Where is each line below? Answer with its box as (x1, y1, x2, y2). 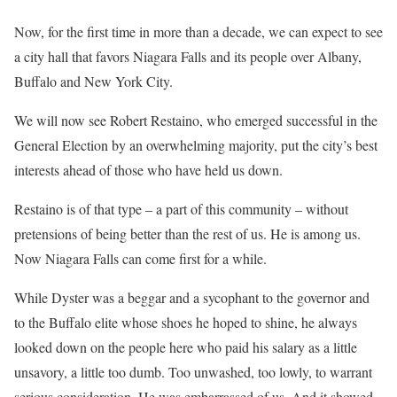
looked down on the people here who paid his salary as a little (14, 337, 357, 356)
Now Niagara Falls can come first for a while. (14, 248, 267, 268)
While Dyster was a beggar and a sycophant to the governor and (14, 287, 370, 307)
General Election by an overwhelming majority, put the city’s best (14, 135, 378, 154)
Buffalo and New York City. (14, 71, 173, 90)
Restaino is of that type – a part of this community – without (14, 198, 348, 218)
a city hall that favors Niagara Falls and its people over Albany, (14, 46, 362, 66)
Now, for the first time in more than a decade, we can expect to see (14, 21, 383, 41)
